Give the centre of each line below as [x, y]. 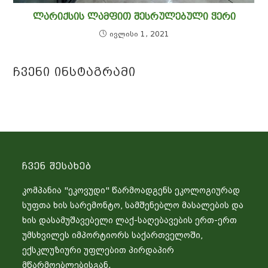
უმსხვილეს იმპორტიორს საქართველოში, [113, 235]
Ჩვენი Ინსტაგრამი [75, 71]
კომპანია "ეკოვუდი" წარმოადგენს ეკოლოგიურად [131, 190]
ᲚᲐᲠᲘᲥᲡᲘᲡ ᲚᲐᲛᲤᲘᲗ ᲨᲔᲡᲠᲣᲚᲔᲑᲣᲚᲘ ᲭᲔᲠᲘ [134, 16]
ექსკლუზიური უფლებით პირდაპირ [98, 250]
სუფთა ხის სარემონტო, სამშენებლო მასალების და [133, 205]
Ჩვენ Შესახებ [57, 166]
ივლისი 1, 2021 [139, 34]
